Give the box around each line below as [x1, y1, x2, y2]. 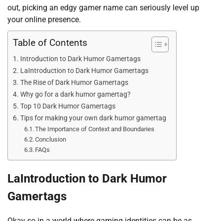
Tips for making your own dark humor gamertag [20, 113, 166, 122]
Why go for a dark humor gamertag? [20, 90, 131, 99]
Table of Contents [13, 37, 87, 48]
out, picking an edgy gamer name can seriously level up [7, 2, 199, 12]
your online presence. [7, 14, 81, 24]
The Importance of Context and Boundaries [35, 125, 155, 133]
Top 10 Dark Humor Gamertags [20, 102, 115, 110]
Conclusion [35, 135, 67, 143]
